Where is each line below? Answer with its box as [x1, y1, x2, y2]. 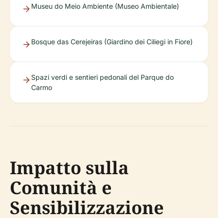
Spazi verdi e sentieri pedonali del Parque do [31, 73, 174, 81]
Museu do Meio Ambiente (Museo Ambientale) [31, 2, 179, 10]
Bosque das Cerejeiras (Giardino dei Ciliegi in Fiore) [31, 37, 193, 46]
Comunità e [10, 176, 112, 200]
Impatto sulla [10, 156, 129, 180]
